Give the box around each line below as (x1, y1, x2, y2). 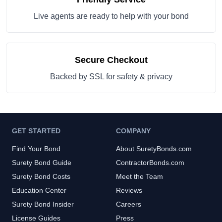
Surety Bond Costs (12, 172, 70, 180)
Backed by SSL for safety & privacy (50, 72, 172, 81)
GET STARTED (12, 127, 60, 135)
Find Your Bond (12, 145, 60, 153)
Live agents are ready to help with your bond (33, 12, 189, 20)
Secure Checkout (74, 55, 148, 65)
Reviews (116, 186, 142, 194)
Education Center (12, 186, 66, 194)
